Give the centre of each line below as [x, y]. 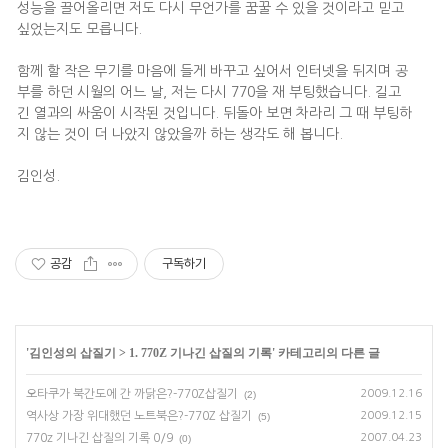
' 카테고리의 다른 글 [326, 353]
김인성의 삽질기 [72, 353]
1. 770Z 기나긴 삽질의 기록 [200, 353]
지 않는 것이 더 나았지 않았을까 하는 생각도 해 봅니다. [180, 134]
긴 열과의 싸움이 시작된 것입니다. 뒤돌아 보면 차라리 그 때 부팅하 [214, 113]
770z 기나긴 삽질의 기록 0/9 [99, 438]
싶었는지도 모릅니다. [79, 29]
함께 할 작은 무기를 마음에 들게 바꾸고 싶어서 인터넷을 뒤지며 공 [212, 71]
